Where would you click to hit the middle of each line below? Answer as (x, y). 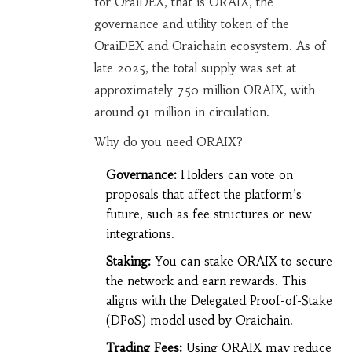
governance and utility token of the (191, 24)
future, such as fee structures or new (209, 214)
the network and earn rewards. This (206, 281)
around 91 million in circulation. (181, 112)
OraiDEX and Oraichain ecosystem (191, 46)
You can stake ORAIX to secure (241, 262)
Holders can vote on (235, 175)
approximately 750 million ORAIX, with (204, 90)
